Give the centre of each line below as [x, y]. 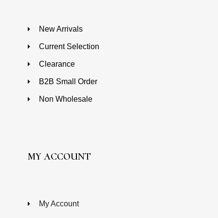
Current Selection [69, 46]
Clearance [57, 64]
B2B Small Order [68, 81]
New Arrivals [61, 29]
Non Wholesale [65, 99]
